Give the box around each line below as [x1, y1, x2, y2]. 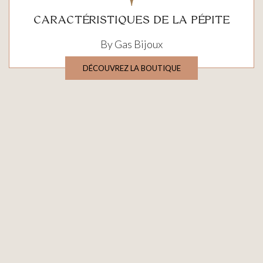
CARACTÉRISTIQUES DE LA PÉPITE [33, 13, 230, 28]
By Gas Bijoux [100, 38, 163, 51]
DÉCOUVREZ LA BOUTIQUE [82, 63, 181, 73]
